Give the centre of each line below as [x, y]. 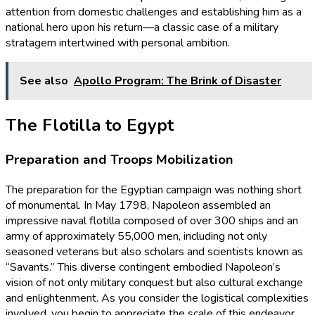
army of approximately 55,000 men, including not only [136, 236]
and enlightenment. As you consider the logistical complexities [157, 298]
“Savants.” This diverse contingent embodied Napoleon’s [143, 267]
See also [44, 81]
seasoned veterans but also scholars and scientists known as [154, 251]
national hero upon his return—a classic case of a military [142, 28]
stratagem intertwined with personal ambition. [118, 43]
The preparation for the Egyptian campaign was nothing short [154, 189]
